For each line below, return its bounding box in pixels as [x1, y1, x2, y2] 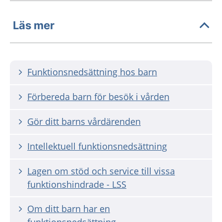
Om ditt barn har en [27, 202, 110, 215]
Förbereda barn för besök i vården [27, 90, 169, 103]
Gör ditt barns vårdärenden [27, 115, 141, 127]
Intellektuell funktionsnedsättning [27, 140, 167, 152]
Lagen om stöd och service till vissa [27, 165, 175, 177]
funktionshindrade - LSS [27, 178, 126, 190]
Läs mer [13, 19, 55, 32]
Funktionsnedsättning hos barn [27, 65, 157, 78]
